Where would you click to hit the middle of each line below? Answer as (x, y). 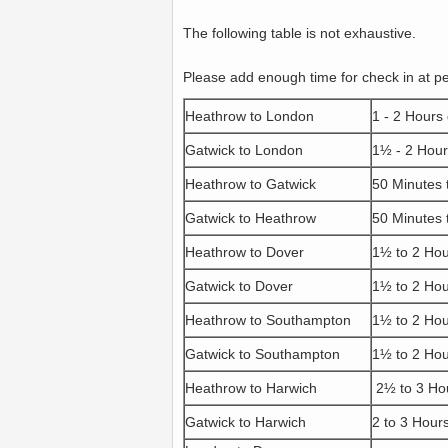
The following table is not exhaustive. (299, 33)
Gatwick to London (244, 150)
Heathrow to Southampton (268, 320)
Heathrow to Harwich (253, 388)
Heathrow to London (249, 116)
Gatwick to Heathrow (250, 218)
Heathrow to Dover (244, 252)
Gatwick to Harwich (245, 422)
